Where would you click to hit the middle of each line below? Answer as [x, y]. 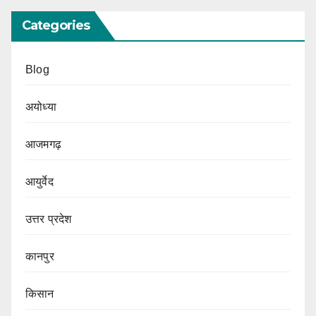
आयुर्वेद [39, 181]
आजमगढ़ [43, 144]
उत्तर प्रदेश [49, 219]
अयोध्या [41, 107]
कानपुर [40, 256]
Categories [56, 25]
